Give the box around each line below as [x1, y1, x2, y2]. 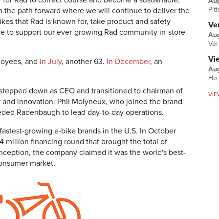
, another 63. [62, 57, 107, 66]
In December [107, 57, 150, 66]
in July [40, 57, 62, 66]
